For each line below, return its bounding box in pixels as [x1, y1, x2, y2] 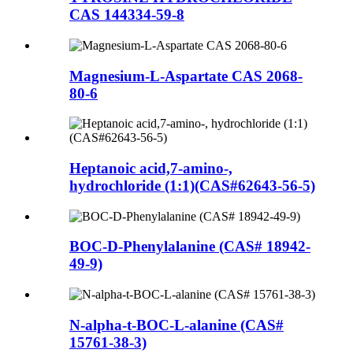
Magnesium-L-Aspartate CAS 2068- [69, 67, 303, 84]
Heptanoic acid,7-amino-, [69, 159, 232, 176]
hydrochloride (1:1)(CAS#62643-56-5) [69, 176, 315, 194]
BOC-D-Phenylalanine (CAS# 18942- [69, 238, 310, 255]
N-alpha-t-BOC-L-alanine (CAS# [69, 316, 284, 333]
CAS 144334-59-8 [69, 6, 184, 24]
